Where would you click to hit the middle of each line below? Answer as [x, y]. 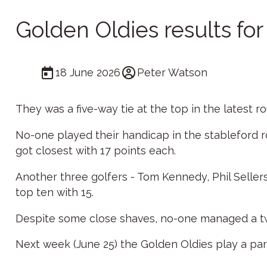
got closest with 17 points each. [95, 151]
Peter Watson [173, 72]
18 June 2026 [88, 72]
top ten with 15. [56, 192]
